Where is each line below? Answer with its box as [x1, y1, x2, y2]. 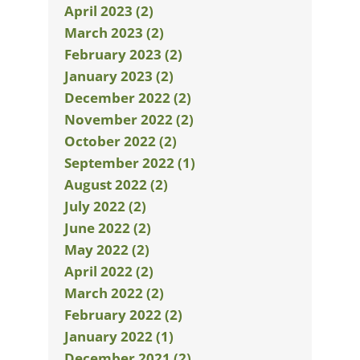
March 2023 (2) [64, 23, 164, 42]
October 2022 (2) [64, 132, 177, 150]
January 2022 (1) [64, 327, 174, 346]
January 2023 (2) [64, 67, 174, 85]
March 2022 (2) [64, 284, 164, 302]
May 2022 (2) [64, 240, 149, 259]
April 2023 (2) [64, 2, 153, 20]
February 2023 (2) [64, 45, 182, 63]
